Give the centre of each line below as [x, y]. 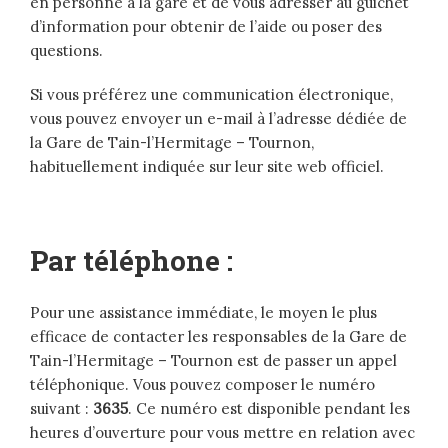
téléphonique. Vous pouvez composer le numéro [202, 385]
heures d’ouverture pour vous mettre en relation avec [222, 433]
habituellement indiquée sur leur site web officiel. [207, 167]
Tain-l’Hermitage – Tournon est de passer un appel [213, 361]
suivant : [61, 409]
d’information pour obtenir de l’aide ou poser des [206, 27]
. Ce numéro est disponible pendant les [269, 409]
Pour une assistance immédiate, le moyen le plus [203, 313]
